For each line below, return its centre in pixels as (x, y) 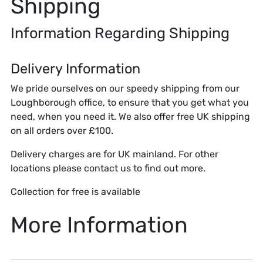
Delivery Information (75, 68)
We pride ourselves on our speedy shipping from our (125, 88)
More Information (99, 225)
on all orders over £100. (62, 130)
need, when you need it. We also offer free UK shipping (130, 116)
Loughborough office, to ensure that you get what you (130, 102)
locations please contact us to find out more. (108, 168)
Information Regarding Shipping (120, 33)
